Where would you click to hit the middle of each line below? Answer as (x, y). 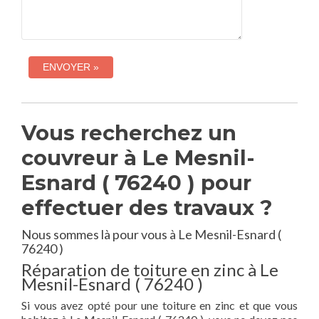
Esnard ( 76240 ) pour (136, 183)
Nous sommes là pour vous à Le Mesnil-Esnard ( (151, 234)
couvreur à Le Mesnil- (138, 158)
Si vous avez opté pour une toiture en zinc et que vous (159, 305)
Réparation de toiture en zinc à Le (150, 270)
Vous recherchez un (129, 133)
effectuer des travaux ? (147, 208)
